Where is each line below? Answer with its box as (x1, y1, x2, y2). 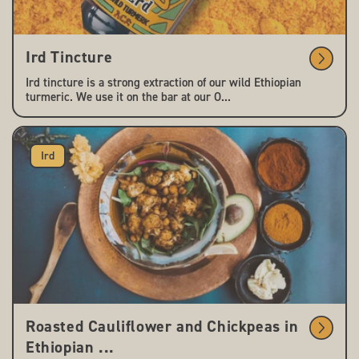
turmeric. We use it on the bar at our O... (26, 89, 231, 105)
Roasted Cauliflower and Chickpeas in (26, 316, 299, 337)
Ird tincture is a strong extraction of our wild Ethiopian (26, 75, 301, 91)
